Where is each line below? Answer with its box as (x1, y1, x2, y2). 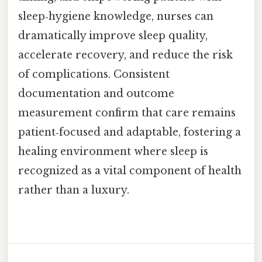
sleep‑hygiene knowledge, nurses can (18, 9, 213, 23)
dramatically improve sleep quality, (18, 29, 208, 42)
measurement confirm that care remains (18, 106, 236, 119)
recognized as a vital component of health (18, 164, 242, 177)
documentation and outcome (18, 87, 174, 100)
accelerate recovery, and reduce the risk (18, 48, 233, 61)
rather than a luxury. (18, 183, 129, 196)
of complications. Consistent (18, 67, 170, 81)
